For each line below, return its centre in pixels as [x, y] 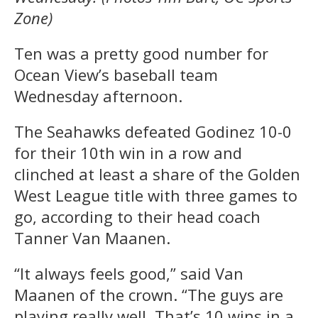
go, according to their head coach [137, 216]
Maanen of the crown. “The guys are [149, 294]
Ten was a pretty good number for [141, 53]
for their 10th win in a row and [128, 152]
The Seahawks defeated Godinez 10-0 [153, 131]
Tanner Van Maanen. [92, 237]
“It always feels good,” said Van [129, 273]
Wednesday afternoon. [98, 95]
